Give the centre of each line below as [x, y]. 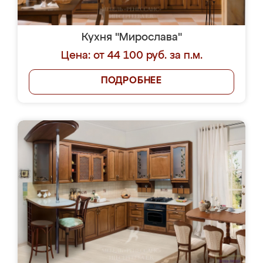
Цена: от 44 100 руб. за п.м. [131, 56]
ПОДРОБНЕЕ [131, 81]
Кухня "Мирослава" [131, 38]
